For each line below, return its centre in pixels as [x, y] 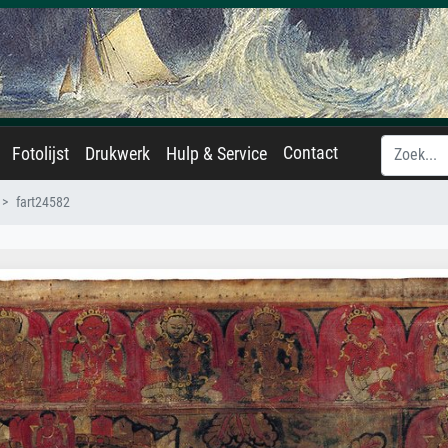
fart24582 [43, 202]
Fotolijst [40, 154]
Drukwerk [117, 154]
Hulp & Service [216, 154]
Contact [310, 153]
